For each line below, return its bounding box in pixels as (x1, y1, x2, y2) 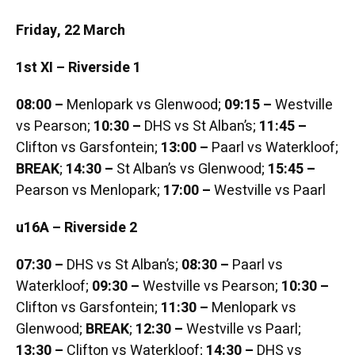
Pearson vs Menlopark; (15, 180, 163, 202)
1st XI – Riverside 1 (15, 57, 141, 79)
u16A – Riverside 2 (15, 217, 137, 239)
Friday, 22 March (15, 20, 125, 42)
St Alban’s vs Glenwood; (113, 158, 268, 181)
